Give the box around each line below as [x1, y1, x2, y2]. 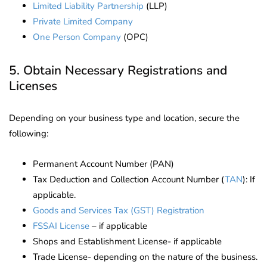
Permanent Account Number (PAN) [33, 157, 174, 170]
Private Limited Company [33, 15, 133, 27]
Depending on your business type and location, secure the [9, 111, 240, 124]
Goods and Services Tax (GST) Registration [33, 204, 204, 216]
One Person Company [33, 30, 121, 43]
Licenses [9, 77, 57, 94]
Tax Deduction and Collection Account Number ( [33, 173, 225, 185]
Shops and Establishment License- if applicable [33, 235, 222, 247]
